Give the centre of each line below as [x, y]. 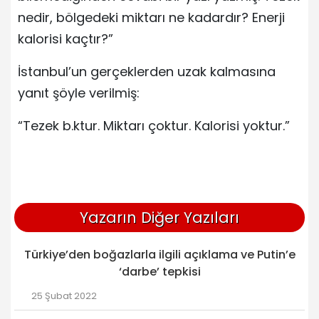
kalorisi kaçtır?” [66, 38]
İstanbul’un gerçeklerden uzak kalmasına [147, 71]
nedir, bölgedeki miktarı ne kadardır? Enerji [151, 17]
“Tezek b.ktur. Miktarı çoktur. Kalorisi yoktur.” [154, 125]
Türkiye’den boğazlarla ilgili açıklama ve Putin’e [159, 254]
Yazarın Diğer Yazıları [159, 217]
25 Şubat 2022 [64, 296]
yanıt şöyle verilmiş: [79, 93]
